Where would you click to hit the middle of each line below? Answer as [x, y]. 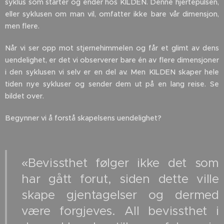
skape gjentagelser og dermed [120, 195]
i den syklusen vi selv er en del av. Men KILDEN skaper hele [112, 72]
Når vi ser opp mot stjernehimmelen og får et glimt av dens [112, 48]
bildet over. [24, 96]
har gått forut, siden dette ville [120, 179]
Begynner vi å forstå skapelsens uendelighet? [83, 118]
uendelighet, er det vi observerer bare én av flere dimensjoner [112, 60]
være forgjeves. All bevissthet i [120, 211]
